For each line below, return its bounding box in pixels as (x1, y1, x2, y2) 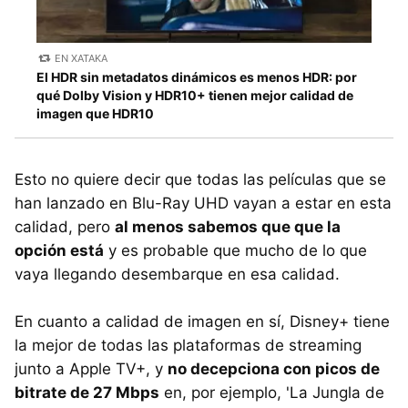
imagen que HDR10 (36, 106, 154, 122)
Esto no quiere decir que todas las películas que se (15, 170, 386, 189)
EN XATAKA (55, 51, 108, 65)
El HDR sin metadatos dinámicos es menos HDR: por (36, 69, 357, 86)
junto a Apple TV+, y (15, 360, 168, 379)
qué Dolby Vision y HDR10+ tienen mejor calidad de (36, 87, 353, 104)
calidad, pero (15, 218, 115, 237)
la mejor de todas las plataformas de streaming (15, 336, 362, 355)
